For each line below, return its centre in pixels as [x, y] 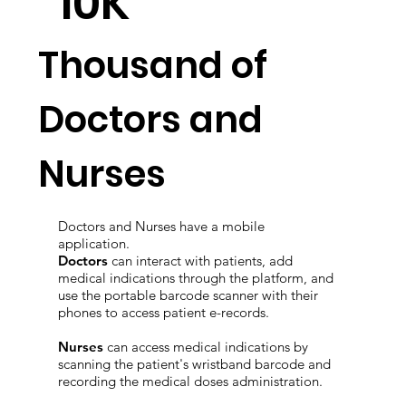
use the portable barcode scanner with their [188, 332]
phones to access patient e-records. [163, 349]
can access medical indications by [207, 383]
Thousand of [153, 102]
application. [93, 280]
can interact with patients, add [200, 297]
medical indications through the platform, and [195, 314]
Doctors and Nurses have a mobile [161, 263]
